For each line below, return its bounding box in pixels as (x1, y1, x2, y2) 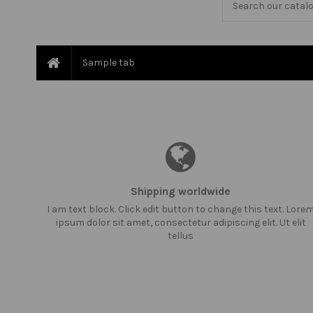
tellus (168, 230, 194, 242)
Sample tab (82, 57, 135, 69)
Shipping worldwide (131, 185, 231, 198)
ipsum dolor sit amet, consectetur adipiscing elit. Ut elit (55, 217, 306, 229)
